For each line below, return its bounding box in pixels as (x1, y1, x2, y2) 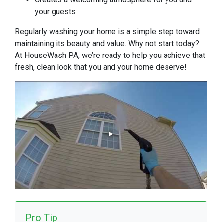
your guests (35, 7, 76, 16)
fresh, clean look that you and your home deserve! (15, 62, 187, 72)
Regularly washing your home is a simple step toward (15, 27, 200, 36)
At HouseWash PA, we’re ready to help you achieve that (15, 51, 205, 60)
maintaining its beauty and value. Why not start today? (15, 39, 199, 48)
